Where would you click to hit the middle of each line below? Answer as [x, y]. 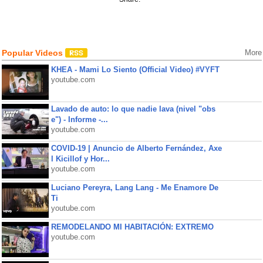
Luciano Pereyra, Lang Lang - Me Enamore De [134, 188]
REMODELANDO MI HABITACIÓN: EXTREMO [132, 227]
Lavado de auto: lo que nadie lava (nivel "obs [133, 109]
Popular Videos [33, 53]
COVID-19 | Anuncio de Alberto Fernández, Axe [136, 148]
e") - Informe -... [79, 119]
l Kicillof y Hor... [80, 159]
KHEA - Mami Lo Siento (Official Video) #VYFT [135, 70]
